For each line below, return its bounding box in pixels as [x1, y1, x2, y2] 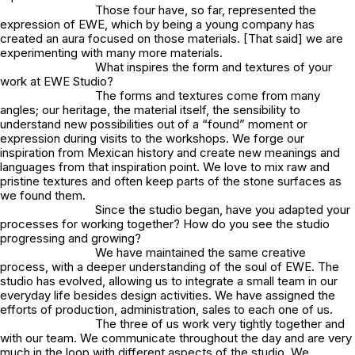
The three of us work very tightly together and [95, 316, 345, 332]
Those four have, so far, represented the [95, 2, 316, 18]
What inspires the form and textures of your [95, 59, 332, 75]
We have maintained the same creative [95, 245, 306, 261]
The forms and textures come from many [95, 88, 320, 104]
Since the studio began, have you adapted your [95, 202, 350, 218]
